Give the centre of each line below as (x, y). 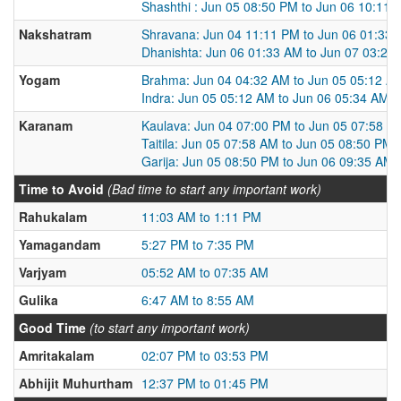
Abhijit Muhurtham (76, 383)
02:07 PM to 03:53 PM (205, 355)
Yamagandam (60, 244)
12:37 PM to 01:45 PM (205, 383)
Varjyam (43, 272)
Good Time (52, 328)
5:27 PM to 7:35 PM (198, 244)
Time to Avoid (61, 189)
